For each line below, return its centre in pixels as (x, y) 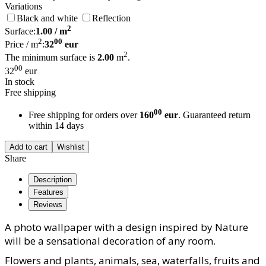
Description (53, 180)
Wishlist (71, 147)
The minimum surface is (51, 58)
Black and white (47, 18)
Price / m (21, 45)
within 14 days (56, 126)
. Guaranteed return (214, 115)
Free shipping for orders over (84, 115)
